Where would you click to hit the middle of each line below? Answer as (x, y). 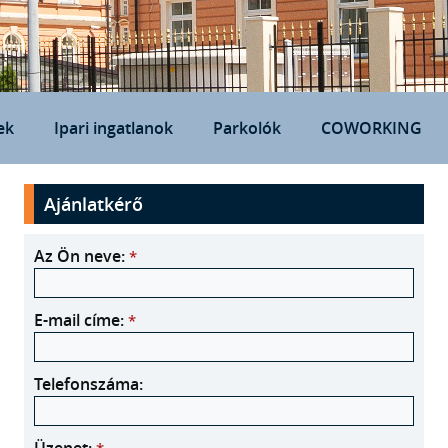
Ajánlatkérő (93, 204)
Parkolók (247, 128)
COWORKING (371, 128)
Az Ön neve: (81, 256)
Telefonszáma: (92, 384)
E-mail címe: (81, 320)
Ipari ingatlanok (113, 128)
